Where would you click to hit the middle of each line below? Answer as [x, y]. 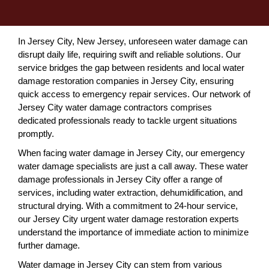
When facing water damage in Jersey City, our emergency [131, 153]
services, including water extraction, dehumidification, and [130, 192]
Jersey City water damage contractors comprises [115, 107]
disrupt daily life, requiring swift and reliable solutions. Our [129, 54]
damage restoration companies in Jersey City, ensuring [126, 81]
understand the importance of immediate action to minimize [133, 232]
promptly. [36, 134]
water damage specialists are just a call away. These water [133, 166]
